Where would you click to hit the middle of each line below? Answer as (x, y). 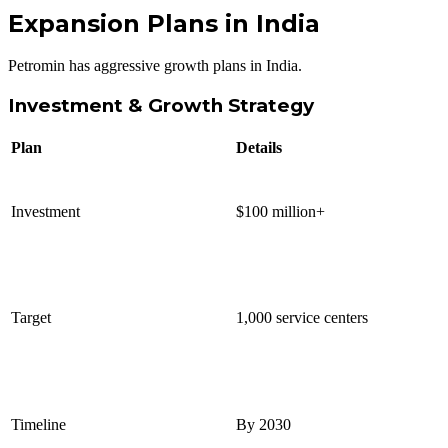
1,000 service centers (302, 317)
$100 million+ (280, 211)
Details (259, 147)
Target (31, 317)
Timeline (38, 424)
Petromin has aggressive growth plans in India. (155, 66)
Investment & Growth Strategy (161, 106)
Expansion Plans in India (164, 23)
